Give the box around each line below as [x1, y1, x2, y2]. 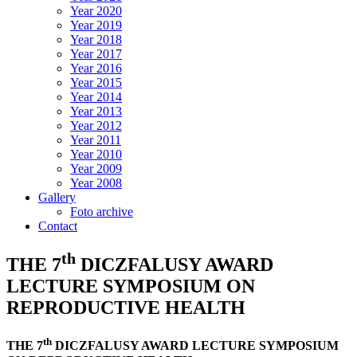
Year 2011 [70, 133, 121, 147]
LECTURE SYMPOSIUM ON [6, 275, 255, 296]
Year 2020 [70, 4, 122, 18]
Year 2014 [70, 90, 122, 104]
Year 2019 [70, 18, 122, 32]
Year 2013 [70, 104, 122, 118]
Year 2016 [70, 61, 122, 75]
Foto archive [70, 205, 133, 218]
